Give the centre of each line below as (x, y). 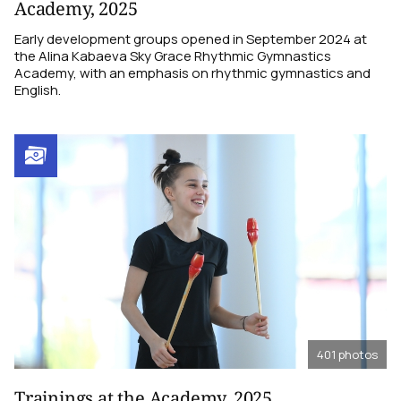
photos (358, 355)
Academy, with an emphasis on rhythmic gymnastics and (192, 73)
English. (38, 90)
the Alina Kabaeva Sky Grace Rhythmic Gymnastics (173, 55)
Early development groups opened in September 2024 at (191, 38)
